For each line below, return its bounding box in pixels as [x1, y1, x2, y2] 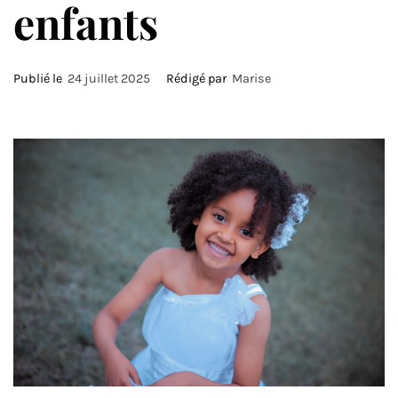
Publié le [13, 71, 68, 86]
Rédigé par [163, 71, 232, 86]
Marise [232, 71, 271, 86]
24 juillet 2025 [68, 71, 150, 86]
